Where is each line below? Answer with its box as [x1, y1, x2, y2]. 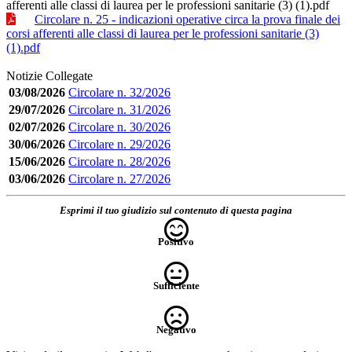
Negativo [156, 323, 196, 335]
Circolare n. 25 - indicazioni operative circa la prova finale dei [35, 12, 340, 26]
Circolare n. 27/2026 [68, 171, 170, 185]
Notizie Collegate [6, 68, 93, 82]
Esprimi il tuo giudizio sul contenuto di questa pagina [60, 203, 292, 216]
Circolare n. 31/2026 [68, 102, 170, 116]
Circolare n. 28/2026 [68, 154, 170, 168]
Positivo [158, 235, 194, 247]
